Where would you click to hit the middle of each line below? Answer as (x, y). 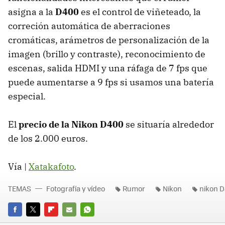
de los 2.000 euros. (48, 138)
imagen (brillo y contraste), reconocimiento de (107, 54)
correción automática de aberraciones (89, 26)
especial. (27, 96)
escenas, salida (41, 68)
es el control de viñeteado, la (140, 12)
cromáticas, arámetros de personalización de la (109, 40)
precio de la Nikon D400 (71, 124)
